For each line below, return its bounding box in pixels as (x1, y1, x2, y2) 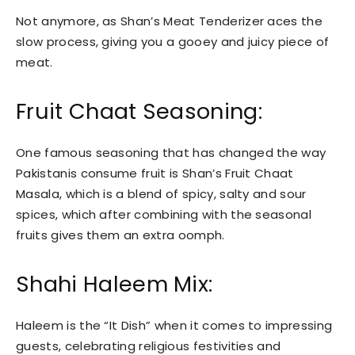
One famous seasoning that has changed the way (16, 143, 326, 161)
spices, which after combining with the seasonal (16, 205, 312, 223)
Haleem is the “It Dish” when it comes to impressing (16, 316, 333, 334)
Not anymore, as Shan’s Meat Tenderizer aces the (16, 12, 323, 29)
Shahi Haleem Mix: (16, 269, 213, 299)
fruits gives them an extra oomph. (16, 226, 225, 243)
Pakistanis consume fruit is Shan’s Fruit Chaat (16, 164, 294, 181)
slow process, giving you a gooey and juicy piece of (16, 32, 330, 50)
